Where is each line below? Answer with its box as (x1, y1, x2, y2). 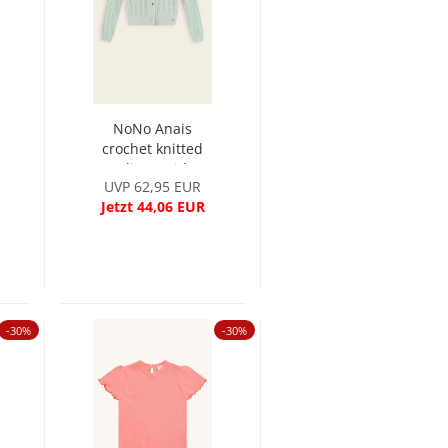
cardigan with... (100, 159, 205, 178)
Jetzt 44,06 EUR (100, 197, 205, 216)
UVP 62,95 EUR (104, 177, 202, 196)
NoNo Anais (112, 119, 192, 138)
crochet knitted (101, 139, 203, 158)
